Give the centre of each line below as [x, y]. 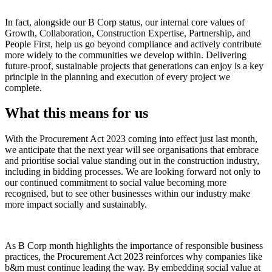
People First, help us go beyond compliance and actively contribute [133, 44]
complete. [23, 87]
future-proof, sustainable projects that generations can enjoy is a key [134, 66]
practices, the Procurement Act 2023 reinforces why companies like [134, 257]
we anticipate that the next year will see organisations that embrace [132, 150]
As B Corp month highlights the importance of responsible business [134, 246]
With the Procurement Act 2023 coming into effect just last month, [131, 139]
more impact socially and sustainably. [76, 205]
